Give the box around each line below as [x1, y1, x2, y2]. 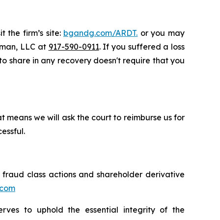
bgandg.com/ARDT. [63, 28, 138, 38]
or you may [137, 28, 185, 38]
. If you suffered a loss [99, 42, 185, 52]
